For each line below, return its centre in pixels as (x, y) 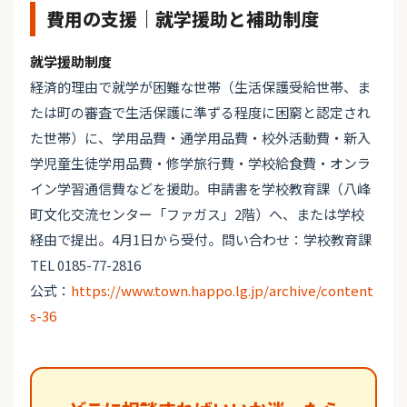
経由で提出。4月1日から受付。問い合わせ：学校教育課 (201, 240)
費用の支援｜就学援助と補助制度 (183, 19)
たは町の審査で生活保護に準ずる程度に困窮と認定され (200, 113)
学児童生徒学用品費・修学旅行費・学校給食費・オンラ (200, 164)
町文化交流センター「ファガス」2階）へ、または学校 (197, 214)
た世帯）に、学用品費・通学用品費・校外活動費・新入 (200, 138)
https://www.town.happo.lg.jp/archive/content (222, 291)
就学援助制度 (71, 62)
